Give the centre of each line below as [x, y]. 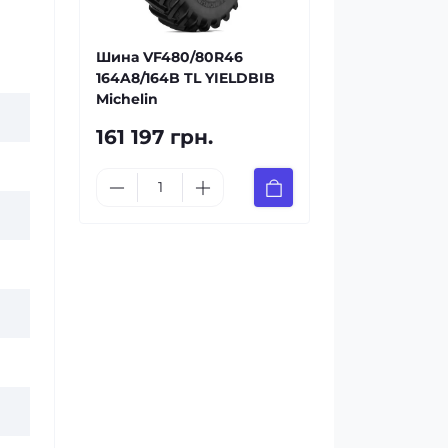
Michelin [127, 99]
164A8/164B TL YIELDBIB [185, 78]
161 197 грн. [154, 137]
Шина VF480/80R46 [169, 57]
